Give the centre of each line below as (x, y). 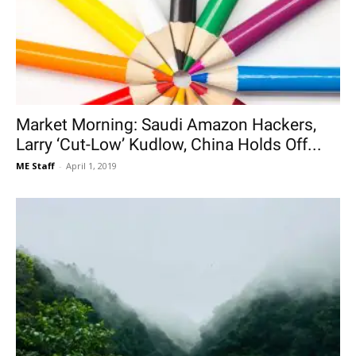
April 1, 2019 (91, 166)
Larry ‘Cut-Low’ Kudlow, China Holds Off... (169, 145)
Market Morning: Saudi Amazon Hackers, (166, 125)
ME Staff (35, 166)
